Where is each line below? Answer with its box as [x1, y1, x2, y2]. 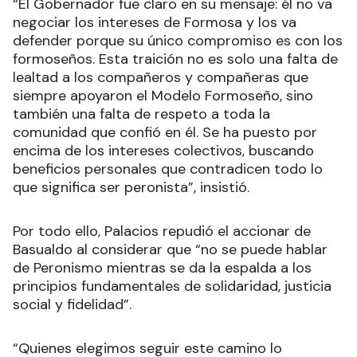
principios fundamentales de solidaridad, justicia [13, 276, 331, 296]
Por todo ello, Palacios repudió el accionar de [13, 221, 311, 241]
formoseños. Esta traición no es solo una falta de [13, 49, 338, 69]
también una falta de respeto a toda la [13, 104, 270, 124]
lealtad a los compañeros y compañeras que [13, 67, 308, 87]
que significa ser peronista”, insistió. [13, 177, 249, 197]
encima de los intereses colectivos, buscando [13, 140, 314, 160]
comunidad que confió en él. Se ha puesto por [13, 122, 317, 142]
